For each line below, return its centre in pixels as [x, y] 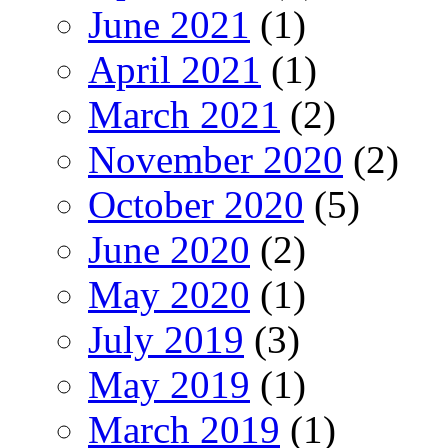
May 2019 [169, 384]
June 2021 [169, 24]
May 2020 [169, 294]
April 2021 [174, 69]
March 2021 [184, 114]
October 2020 [196, 204]
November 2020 [215, 159]
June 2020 [169, 249]
